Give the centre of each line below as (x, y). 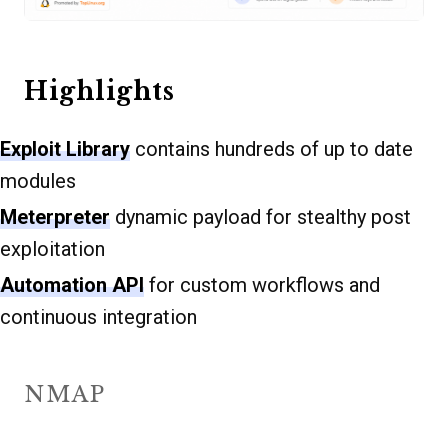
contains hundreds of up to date (271, 149)
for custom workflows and (262, 285)
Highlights (99, 92)
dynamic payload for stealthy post (260, 217)
